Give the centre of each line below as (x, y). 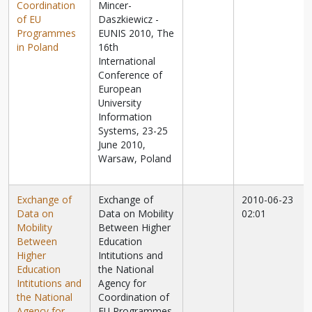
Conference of (131, 75)
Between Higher (135, 228)
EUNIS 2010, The (136, 33)
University (120, 103)
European (120, 89)
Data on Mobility (136, 214)
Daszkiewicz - (129, 19)
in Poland (38, 47)
